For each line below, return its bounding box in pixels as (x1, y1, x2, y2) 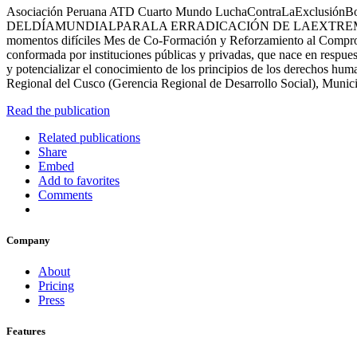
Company (6, 234, 50, 247)
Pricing (38, 279, 74, 293)
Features (6, 325, 45, 338)
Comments (38, 187, 92, 202)
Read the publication (6, 103, 110, 117)
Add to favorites (38, 173, 120, 187)
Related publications (38, 130, 140, 144)
